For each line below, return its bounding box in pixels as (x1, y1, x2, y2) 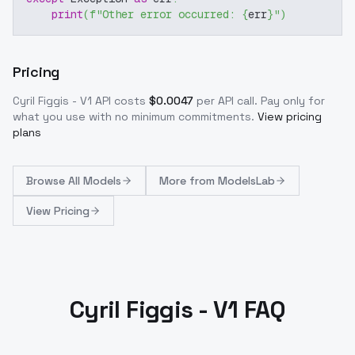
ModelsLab (218, 174, 275, 188)
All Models (68, 174, 121, 188)
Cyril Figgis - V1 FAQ (69, 294, 286, 325)
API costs (92, 94, 146, 108)
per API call (197, 94, 254, 108)
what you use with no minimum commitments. (13, 109, 254, 124)
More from (159, 174, 218, 188)
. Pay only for (254, 94, 325, 108)
